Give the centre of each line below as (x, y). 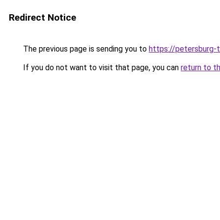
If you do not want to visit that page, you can (101, 68)
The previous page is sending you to (85, 49)
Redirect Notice (42, 17)
